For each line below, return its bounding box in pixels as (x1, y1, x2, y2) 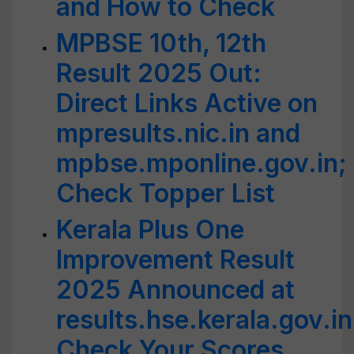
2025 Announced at (56, 274, 295, 305)
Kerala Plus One (56, 214, 244, 245)
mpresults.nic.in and (56, 118, 300, 149)
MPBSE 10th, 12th (56, 28, 266, 58)
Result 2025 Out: (56, 58, 262, 88)
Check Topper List (56, 178, 275, 209)
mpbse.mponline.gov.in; (56, 148, 347, 179)
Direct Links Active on (56, 88, 318, 119)
